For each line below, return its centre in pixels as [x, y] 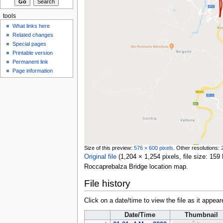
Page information [33, 71]
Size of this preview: [109, 148]
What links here [31, 26]
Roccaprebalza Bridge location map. [136, 167]
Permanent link [31, 62]
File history [107, 184]
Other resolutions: [198, 148]
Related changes [33, 35]
